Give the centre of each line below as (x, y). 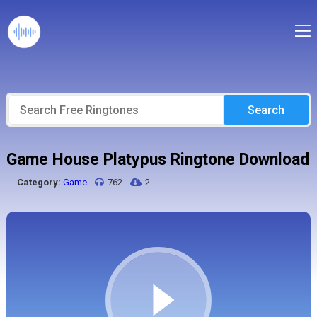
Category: (39, 182)
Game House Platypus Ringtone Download (157, 160)
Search (266, 110)
